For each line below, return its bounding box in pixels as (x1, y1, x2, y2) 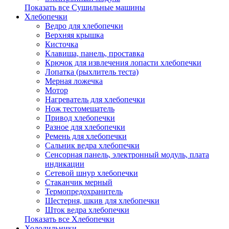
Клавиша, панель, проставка (45, 49, 144, 58)
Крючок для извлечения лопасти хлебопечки (45, 58, 201, 67)
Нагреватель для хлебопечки (45, 95, 145, 104)
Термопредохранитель (45, 187, 123, 196)
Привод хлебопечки (45, 113, 115, 122)
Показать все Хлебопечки (25, 215, 114, 223)
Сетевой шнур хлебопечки (45, 169, 138, 177)
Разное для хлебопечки (45, 123, 125, 131)
